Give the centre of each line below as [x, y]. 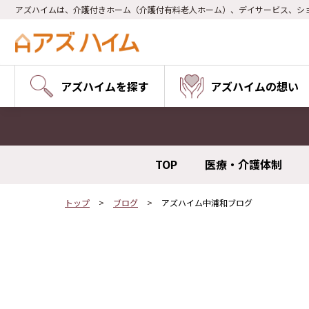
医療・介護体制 [243, 165]
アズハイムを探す [104, 87]
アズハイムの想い [254, 87]
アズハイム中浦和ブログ [207, 203]
